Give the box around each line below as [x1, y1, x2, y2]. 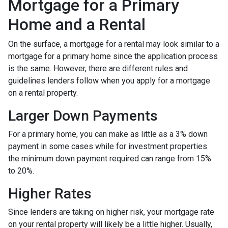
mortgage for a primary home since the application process [8, 51, 218, 61]
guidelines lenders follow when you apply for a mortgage [8, 75, 210, 85]
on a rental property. [8, 88, 78, 98]
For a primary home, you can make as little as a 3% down [8, 129, 208, 139]
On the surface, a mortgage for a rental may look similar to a [8, 39, 219, 49]
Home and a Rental [8, 14, 146, 34]
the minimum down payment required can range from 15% [8, 153, 211, 163]
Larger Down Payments [8, 107, 158, 124]
